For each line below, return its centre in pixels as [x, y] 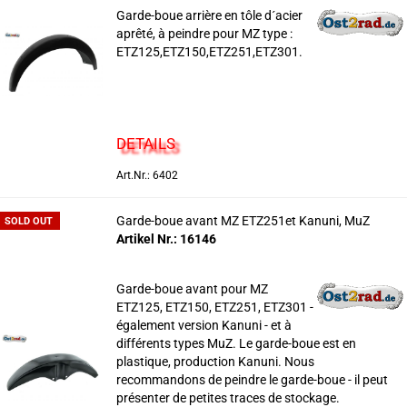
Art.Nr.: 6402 [147, 175]
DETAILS [145, 144]
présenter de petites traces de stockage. [228, 398]
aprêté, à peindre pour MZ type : [204, 34]
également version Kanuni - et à [203, 325]
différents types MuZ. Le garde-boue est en [236, 343]
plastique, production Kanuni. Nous [215, 362]
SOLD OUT [28, 221]
